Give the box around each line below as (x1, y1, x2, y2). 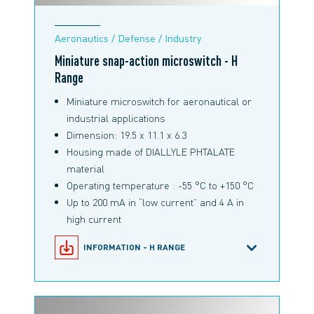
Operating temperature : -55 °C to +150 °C (67, 179, 254, 192)
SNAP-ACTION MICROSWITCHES (83, 271, 215, 282)
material (67, 162, 105, 175)
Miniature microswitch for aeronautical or (67, 95, 252, 108)
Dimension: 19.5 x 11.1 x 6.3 (67, 128, 187, 142)
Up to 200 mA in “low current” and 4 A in (67, 196, 245, 209)
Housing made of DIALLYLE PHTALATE (67, 145, 235, 158)
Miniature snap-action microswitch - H (55, 51, 238, 70)
